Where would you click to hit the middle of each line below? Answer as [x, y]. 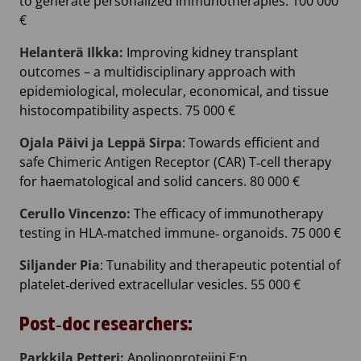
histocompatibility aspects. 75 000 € [127, 111]
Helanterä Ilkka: [71, 53]
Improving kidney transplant [211, 53]
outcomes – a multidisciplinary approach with [158, 72]
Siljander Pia [60, 266]
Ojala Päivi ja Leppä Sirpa [101, 143]
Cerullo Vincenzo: [75, 214]
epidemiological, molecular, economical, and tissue [174, 91]
